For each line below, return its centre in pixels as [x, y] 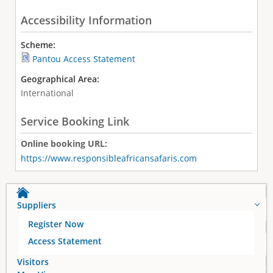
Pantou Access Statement [83, 59]
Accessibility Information [86, 20]
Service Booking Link [75, 121]
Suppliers [37, 205]
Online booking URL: [65, 143]
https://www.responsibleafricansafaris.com [108, 158]
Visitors [33, 261]
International [47, 93]
